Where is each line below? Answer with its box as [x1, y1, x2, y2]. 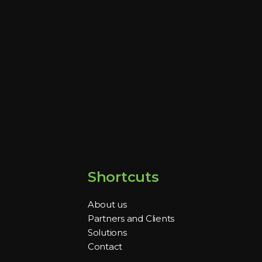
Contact [87, 241, 123, 252]
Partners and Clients [87, 213, 175, 224]
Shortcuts [87, 168, 159, 185]
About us [87, 199, 127, 210]
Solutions [87, 227, 127, 238]
